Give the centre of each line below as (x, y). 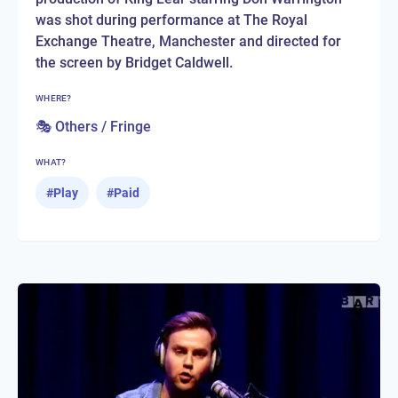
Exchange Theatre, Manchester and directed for (188, 41)
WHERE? (54, 98)
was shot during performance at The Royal (171, 20)
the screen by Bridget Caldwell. (134, 62)
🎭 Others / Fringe (93, 126)
